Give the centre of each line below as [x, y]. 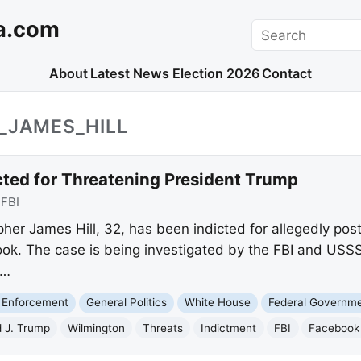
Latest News [130, 74]
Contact [287, 74]
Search [274, 29]
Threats [163, 328]
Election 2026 [216, 74]
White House [218, 303]
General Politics [127, 303]
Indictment [229, 328]
